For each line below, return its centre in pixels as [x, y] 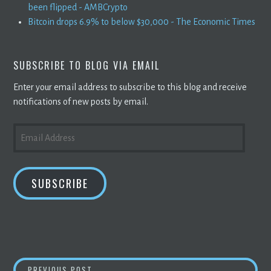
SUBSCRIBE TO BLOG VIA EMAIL [87, 65]
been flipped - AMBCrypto [78, 7]
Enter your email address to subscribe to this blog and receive [130, 87]
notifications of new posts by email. [81, 101]
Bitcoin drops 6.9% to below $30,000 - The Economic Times [142, 21]
